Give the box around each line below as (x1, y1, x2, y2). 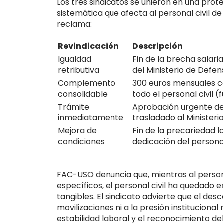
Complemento (58, 77, 115, 89)
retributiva (58, 64, 99, 76)
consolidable (58, 88, 108, 100)
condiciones (58, 135, 105, 147)
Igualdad (58, 53, 91, 65)
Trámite (58, 101, 89, 112)
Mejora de (58, 124, 97, 136)
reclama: (57, 18, 92, 30)
